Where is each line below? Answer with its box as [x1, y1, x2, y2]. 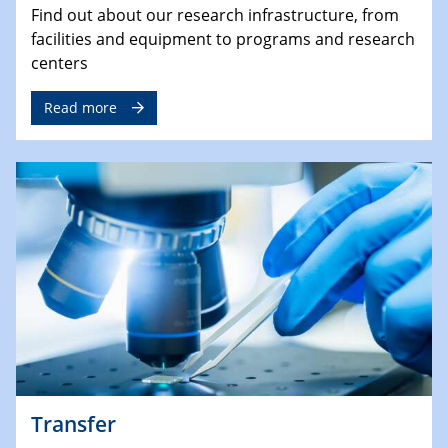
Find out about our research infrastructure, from [31, 4, 399, 27]
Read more [44, 98, 117, 118]
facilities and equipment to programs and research [31, 28, 415, 51]
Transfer [31, 409, 116, 438]
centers [31, 52, 88, 75]
